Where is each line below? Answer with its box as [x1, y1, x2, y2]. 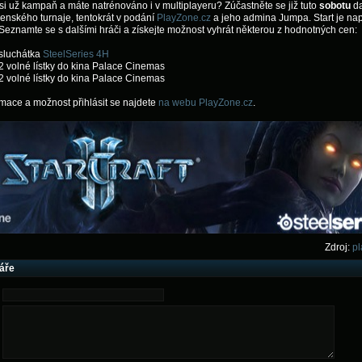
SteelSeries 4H [43, 48, 109, 60]
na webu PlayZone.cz [158, 97, 253, 108]
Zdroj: [325, 242, 350, 253]
